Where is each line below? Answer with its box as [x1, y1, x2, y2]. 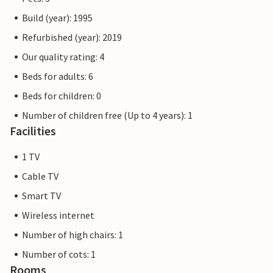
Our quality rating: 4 [22, 51, 104, 63]
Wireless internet [22, 209, 94, 222]
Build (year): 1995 [22, 12, 93, 24]
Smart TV [22, 190, 61, 202]
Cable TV [22, 170, 58, 183]
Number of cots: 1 [22, 248, 96, 261]
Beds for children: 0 [22, 90, 101, 102]
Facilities [10, 123, 56, 139]
